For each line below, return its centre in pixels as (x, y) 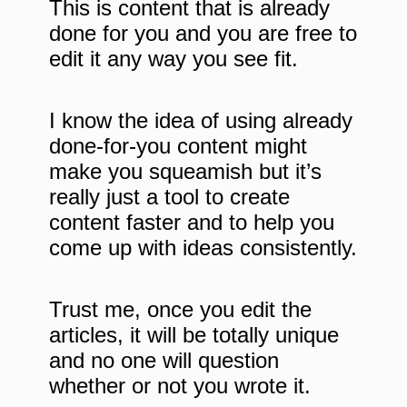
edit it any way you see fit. (174, 58)
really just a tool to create (169, 196)
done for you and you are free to (203, 33)
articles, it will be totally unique (194, 334)
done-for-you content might (178, 145)
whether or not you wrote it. (180, 385)
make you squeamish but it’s (185, 171)
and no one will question (164, 360)
